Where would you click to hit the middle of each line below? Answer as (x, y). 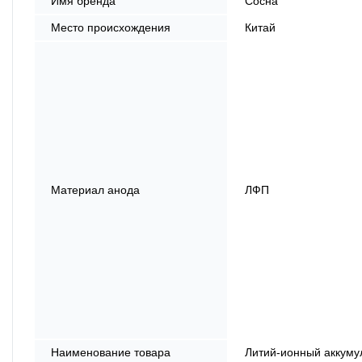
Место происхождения (111, 27)
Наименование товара (111, 352)
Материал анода (95, 189)
